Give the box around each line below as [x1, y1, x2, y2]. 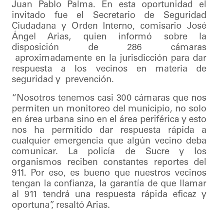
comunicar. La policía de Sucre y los [12, 147, 206, 157]
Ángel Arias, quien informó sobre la [12, 32, 206, 42]
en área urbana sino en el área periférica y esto [12, 115, 206, 125]
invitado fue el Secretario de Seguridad [12, 11, 206, 20]
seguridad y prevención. [12, 75, 116, 85]
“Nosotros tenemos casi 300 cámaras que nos [12, 93, 206, 103]
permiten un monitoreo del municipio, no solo [12, 104, 206, 114]
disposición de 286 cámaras [12, 43, 206, 53]
